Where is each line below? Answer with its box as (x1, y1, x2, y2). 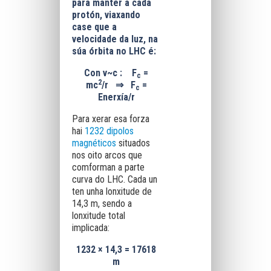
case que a (71, 21, 117, 33)
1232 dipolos (84, 125, 134, 137)
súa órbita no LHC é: (71, 45, 156, 57)
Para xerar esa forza (71, 113, 149, 125)
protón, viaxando (71, 9, 140, 21)
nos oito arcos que (71, 149, 142, 161)
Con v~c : (84, 67, 130, 79)
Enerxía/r (97, 91, 135, 103)
